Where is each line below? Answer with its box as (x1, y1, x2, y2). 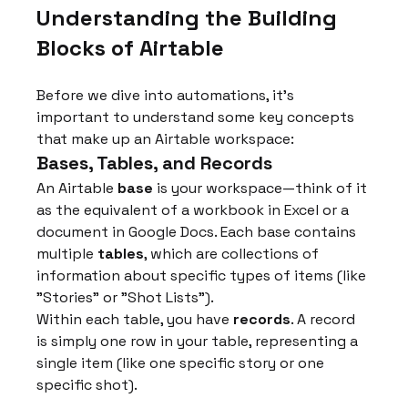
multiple (36, 244, 98, 264)
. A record (291, 310, 360, 330)
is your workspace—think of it (153, 178, 372, 199)
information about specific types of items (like (36, 266, 371, 286)
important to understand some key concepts (36, 107, 359, 127)
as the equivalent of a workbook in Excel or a (36, 200, 353, 220)
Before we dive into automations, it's (36, 86, 299, 106)
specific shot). (36, 375, 138, 395)
